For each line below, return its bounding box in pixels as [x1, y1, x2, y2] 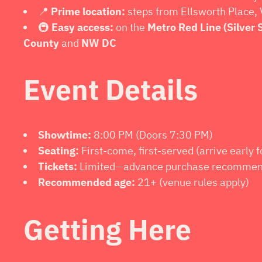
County [23, 36, 59, 50]
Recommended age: [38, 175, 135, 189]
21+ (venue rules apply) [135, 175, 249, 189]
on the [113, 20, 147, 34]
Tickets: [38, 160, 77, 174]
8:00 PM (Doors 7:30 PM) [91, 128, 213, 142]
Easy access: [51, 20, 113, 34]
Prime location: [51, 4, 125, 18]
